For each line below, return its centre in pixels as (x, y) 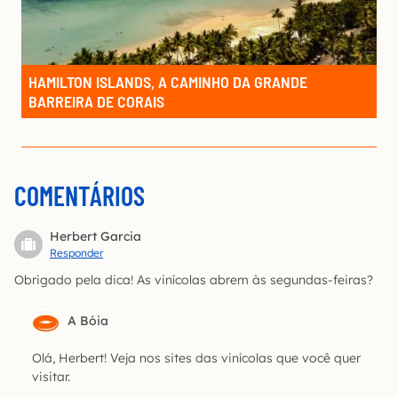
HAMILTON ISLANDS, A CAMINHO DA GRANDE (168, 81)
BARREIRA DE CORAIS (96, 101)
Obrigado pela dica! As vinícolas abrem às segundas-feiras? (194, 279)
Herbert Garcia (96, 236)
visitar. (51, 376)
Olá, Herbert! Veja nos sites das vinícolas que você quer (196, 358)
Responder (76, 252)
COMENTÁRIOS (80, 195)
